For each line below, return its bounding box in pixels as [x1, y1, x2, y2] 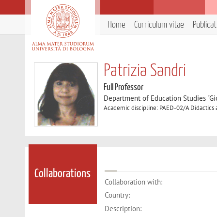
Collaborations [34, 168, 91, 180]
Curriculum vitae [134, 20, 184, 30]
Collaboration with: [105, 177, 163, 186]
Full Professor [104, 83, 144, 92]
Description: [105, 203, 142, 213]
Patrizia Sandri [104, 63, 186, 79]
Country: [105, 190, 130, 200]
